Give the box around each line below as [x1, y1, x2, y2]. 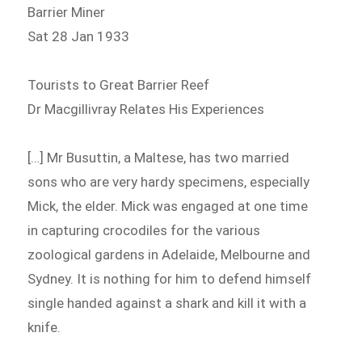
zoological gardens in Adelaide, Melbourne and [27, 246, 311, 263]
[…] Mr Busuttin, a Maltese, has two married [27, 149, 290, 166]
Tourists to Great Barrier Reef [27, 77, 210, 94]
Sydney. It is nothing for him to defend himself [27, 270, 312, 287]
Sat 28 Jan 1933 [27, 28, 130, 45]
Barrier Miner [27, 4, 106, 21]
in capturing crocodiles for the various [27, 221, 261, 238]
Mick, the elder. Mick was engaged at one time [27, 197, 309, 214]
